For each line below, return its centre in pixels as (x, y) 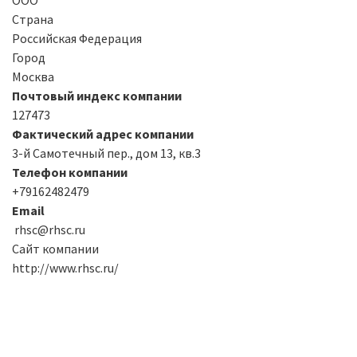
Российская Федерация (77, 38)
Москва (33, 76)
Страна (33, 19)
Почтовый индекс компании (97, 95)
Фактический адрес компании (103, 133)
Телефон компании (70, 172)
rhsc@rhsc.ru (49, 229)
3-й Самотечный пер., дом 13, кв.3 (106, 153)
